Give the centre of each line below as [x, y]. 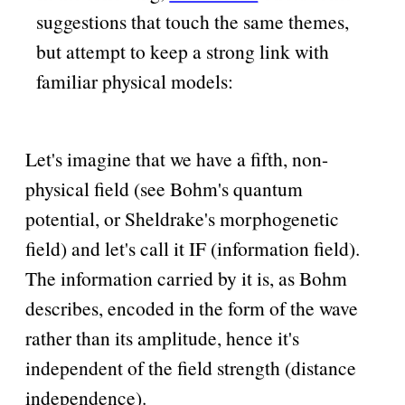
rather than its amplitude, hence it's [162, 338]
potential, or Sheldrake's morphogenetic [182, 219]
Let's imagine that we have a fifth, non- [176, 159]
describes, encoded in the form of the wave [191, 308]
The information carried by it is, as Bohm [186, 278]
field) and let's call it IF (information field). [192, 249]
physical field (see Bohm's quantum [164, 189]
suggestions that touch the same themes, [193, 22]
